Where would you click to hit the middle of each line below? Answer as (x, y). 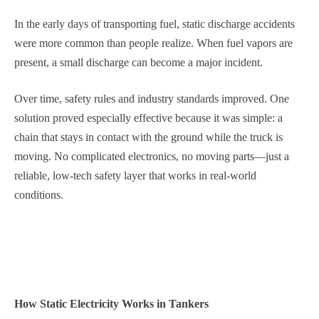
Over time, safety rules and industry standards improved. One (152, 99)
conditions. (39, 195)
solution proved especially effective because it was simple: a (148, 118)
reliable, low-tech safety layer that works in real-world (135, 176)
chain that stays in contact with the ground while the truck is (148, 137)
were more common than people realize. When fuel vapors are (153, 43)
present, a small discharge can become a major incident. (138, 62)
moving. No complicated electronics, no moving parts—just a (152, 156)
